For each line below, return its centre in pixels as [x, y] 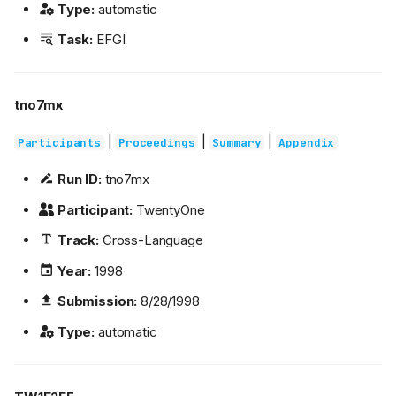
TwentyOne [169, 209]
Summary [237, 143]
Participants [59, 143]
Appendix [307, 143]
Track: [78, 240]
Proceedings [157, 143]
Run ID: [79, 179]
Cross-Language [151, 240]
